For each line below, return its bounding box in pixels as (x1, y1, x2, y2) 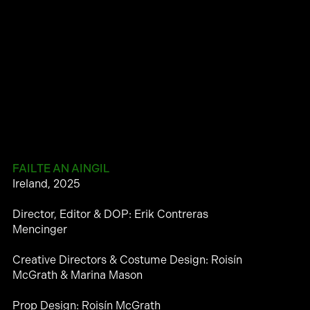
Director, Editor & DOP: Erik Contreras (12, 207, 208, 221)
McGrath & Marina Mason (12, 268, 143, 282)
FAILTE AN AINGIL (12, 161, 110, 175)
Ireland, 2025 (12, 176, 80, 190)
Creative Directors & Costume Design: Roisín (12, 253, 242, 266)
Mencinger (12, 222, 67, 236)
